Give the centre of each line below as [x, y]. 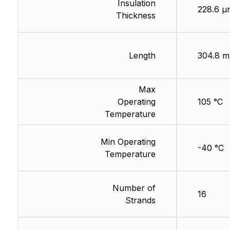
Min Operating [128, 142]
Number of [134, 188]
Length [142, 56]
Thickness [136, 16]
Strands [140, 200]
